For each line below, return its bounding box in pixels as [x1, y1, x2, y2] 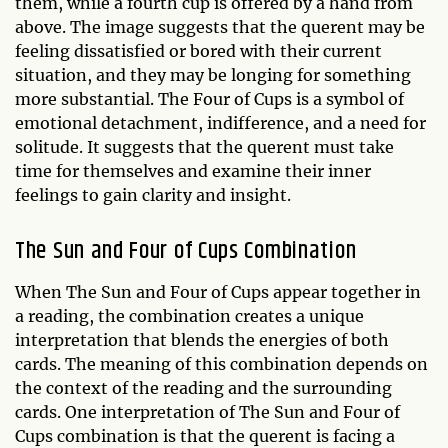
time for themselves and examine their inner [15, 161, 371, 182]
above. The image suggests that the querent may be [15, 17, 425, 38]
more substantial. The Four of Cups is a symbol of [15, 89, 404, 110]
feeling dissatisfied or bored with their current [15, 41, 382, 62]
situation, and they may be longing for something [15, 65, 411, 86]
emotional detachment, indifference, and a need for [15, 113, 426, 134]
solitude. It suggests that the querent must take [15, 137, 394, 158]
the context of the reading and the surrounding [15, 378, 392, 399]
